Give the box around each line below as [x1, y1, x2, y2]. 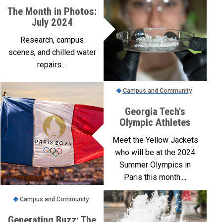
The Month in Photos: [7, 5, 97, 17]
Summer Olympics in [119, 160, 191, 169]
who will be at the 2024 [115, 148, 195, 157]
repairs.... [37, 60, 67, 69]
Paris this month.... [124, 172, 186, 182]
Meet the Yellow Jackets [112, 135, 198, 145]
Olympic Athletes [119, 116, 191, 128]
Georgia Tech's [125, 106, 185, 117]
